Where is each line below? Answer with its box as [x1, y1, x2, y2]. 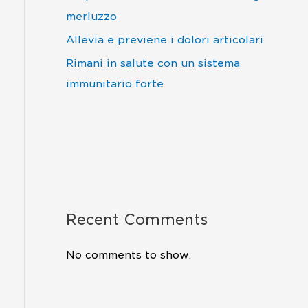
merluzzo [66, 10, 117, 23]
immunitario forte [66, 77, 164, 90]
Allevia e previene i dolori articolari [66, 34, 263, 47]
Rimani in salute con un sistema [66, 56, 240, 69]
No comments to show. [66, 248, 191, 261]
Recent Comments [66, 210, 208, 228]
